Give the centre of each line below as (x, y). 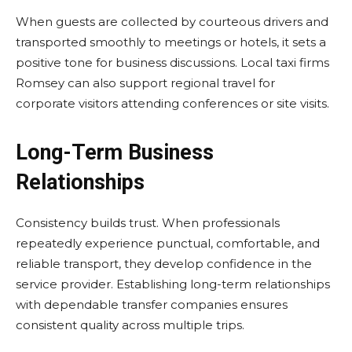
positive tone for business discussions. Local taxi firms (172, 62)
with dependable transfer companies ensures (152, 304)
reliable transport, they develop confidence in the (164, 264)
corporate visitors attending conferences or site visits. (172, 103)
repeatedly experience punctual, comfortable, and (168, 243)
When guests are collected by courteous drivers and (172, 22)
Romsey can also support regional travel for (145, 83)
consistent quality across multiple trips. (130, 325)
